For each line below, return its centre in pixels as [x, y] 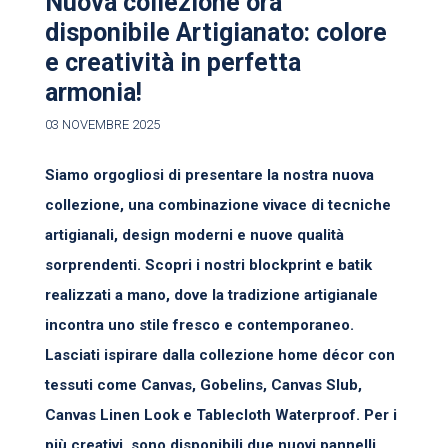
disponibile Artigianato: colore [216, 32]
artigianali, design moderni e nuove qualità [194, 234]
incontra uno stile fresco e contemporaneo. [199, 324]
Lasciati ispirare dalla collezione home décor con [220, 354]
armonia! [93, 92]
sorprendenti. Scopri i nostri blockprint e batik [208, 264]
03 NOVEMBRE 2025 [102, 124]
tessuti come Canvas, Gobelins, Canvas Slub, [203, 384]
